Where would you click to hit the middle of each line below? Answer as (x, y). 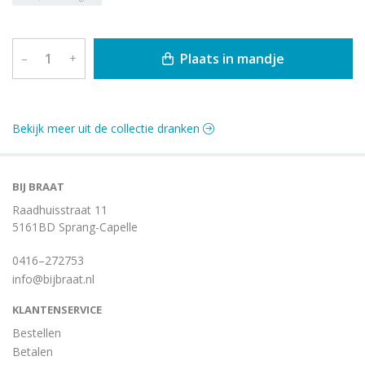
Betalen (33, 351)
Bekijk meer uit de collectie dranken (108, 128)
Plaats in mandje (230, 58)
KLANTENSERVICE (57, 309)
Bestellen (37, 332)
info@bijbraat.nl (53, 279)
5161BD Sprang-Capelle (75, 226)
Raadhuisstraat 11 (60, 209)
